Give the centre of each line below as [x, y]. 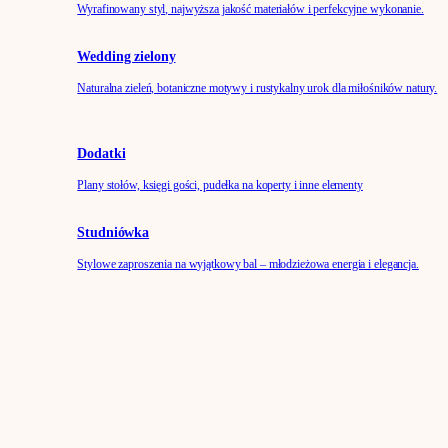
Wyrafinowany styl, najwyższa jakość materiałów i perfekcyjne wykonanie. [250, 9]
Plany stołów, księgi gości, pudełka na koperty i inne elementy [220, 185]
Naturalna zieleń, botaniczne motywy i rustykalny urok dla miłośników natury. [257, 88]
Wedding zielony [126, 56]
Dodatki [101, 153]
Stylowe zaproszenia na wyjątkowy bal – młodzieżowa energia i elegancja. [248, 264]
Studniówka [113, 232]
